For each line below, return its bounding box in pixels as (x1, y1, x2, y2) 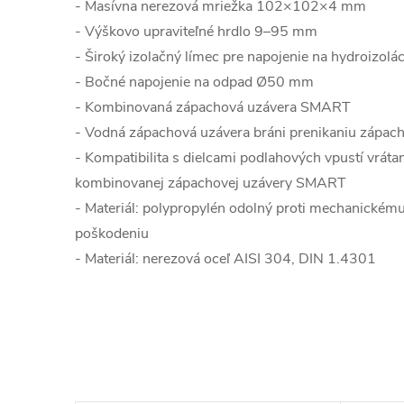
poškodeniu (75, 224, 149, 243)
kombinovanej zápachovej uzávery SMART (75, 173, 346, 193)
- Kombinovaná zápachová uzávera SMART (75, 97, 351, 117)
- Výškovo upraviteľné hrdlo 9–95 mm (75, 22, 317, 41)
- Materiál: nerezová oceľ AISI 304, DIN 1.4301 (75, 249, 376, 269)
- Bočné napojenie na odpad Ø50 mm (75, 72, 314, 92)
